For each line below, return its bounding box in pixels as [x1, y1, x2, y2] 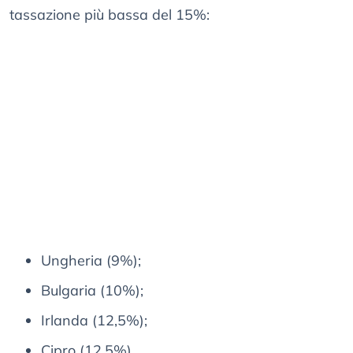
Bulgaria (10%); [41, 281, 143, 300]
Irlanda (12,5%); [41, 311, 147, 330]
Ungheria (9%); [41, 251, 141, 270]
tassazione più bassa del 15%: [9, 6, 210, 24]
